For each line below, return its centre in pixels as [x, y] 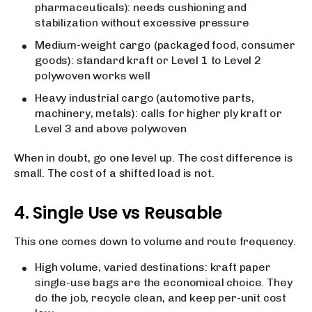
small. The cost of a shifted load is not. [114, 173]
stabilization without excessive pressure [142, 23]
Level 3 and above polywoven [111, 128]
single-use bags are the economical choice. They [164, 282]
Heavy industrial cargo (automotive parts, [145, 98]
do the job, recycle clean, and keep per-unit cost [161, 298]
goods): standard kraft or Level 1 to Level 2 [148, 60]
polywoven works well [93, 76]
